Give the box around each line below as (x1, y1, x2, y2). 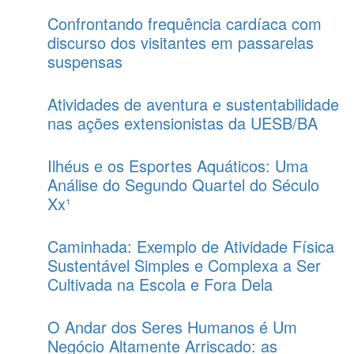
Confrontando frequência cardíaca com (47, 11, 322, 35)
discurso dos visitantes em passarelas (47, 30, 314, 54)
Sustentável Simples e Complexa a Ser (47, 253, 321, 277)
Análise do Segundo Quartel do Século (47, 172, 319, 196)
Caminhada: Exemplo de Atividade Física (47, 234, 334, 258)
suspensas (47, 49, 122, 73)
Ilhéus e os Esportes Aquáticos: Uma (47, 153, 308, 177)
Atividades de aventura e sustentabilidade (47, 92, 339, 115)
